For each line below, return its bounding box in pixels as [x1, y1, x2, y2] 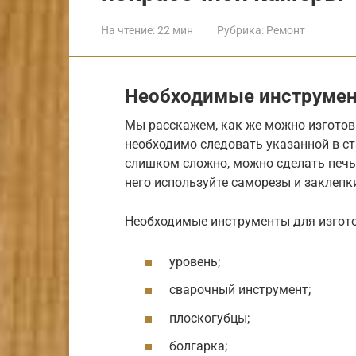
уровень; [169, 254, 220, 270]
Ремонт [266, 23, 305, 37]
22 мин [155, 23, 193, 37]
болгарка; [169, 338, 227, 354]
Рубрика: [217, 23, 264, 37]
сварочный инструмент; [169, 282, 311, 298]
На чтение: [101, 23, 155, 37]
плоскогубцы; [169, 310, 250, 326]
